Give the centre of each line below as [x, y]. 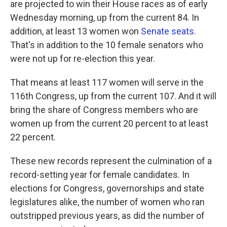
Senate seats [167, 31]
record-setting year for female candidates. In [100, 175]
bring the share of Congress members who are [104, 110]
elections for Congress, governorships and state [107, 188]
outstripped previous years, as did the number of [107, 216]
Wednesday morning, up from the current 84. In [105, 18]
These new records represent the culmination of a [111, 161]
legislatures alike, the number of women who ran [107, 202]
